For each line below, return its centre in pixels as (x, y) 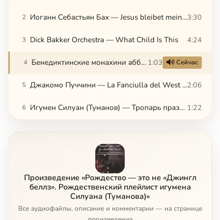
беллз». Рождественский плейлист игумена (110, 187)
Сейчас (187, 62)
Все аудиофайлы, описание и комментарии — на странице (110, 208)
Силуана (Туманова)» (110, 196)
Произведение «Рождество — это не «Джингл (110, 178)
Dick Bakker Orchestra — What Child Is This (104, 40)
